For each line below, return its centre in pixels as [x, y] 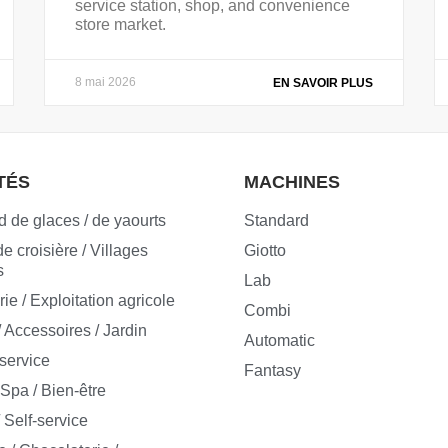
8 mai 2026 [105, 81]
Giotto [264, 251]
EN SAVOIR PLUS [323, 82]
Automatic [279, 341]
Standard [276, 221]
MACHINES [291, 182]
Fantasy [272, 371]
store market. [120, 24]
